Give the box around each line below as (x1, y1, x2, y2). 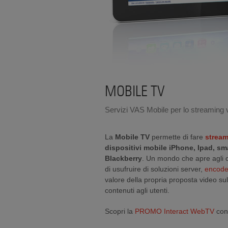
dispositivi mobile (105, 144, 167, 152)
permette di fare (150, 133, 205, 141)
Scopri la (105, 207, 135, 215)
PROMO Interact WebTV (135, 207, 214, 215)
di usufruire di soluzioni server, (105, 165, 205, 173)
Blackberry (105, 154, 142, 162)
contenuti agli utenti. (105, 186, 169, 194)
